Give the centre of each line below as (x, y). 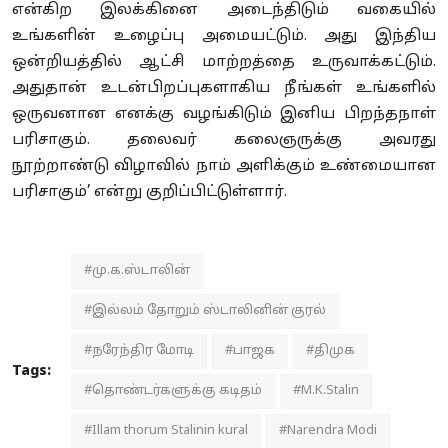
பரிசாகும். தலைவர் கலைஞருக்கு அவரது (224, 140)
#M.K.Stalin (326, 390)
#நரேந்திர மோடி (139, 350)
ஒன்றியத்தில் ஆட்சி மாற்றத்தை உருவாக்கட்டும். (224, 62)
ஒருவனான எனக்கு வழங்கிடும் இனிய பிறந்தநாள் (224, 114)
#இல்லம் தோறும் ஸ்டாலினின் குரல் (205, 310)
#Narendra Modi (328, 430)
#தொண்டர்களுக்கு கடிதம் (173, 390)
